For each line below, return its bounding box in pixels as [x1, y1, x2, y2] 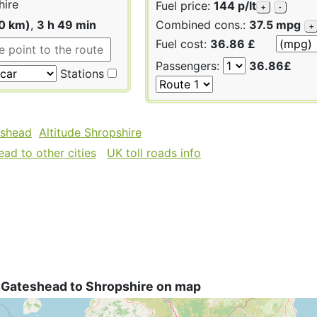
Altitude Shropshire [39, 125, 142, 139]
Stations [57, 66, 104, 81]
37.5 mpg [249, 17, 301, 32]
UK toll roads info [107, 145, 201, 160]
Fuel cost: [156, 36, 210, 51]
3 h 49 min [37, 17, 96, 32]
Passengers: [156, 58, 223, 73]
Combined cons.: [156, 17, 249, 32]
